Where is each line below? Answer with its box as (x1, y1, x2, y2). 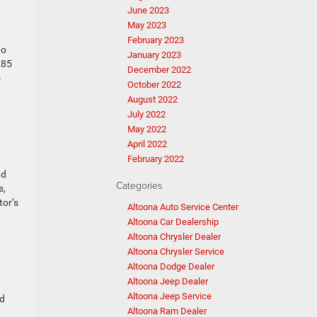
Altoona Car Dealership (127, 217, 219, 227)
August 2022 (127, 94, 178, 105)
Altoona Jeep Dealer (127, 276, 208, 287)
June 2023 (127, 5, 169, 16)
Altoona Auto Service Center (127, 202, 238, 212)
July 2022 (127, 109, 166, 120)
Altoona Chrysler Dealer (127, 231, 221, 242)
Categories (116, 178, 162, 192)
